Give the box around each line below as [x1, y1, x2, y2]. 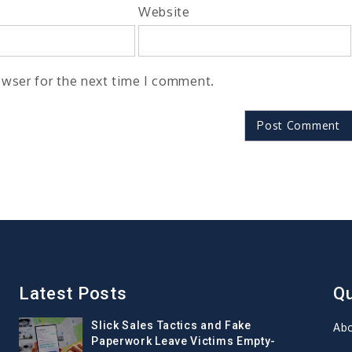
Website [137, 3, 190, 20]
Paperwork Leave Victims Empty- [91, 335, 277, 348]
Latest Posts [18, 284, 127, 304]
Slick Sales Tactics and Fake [91, 319, 251, 332]
